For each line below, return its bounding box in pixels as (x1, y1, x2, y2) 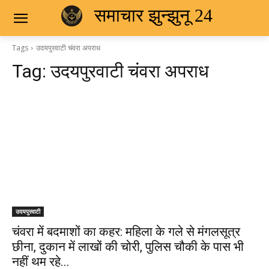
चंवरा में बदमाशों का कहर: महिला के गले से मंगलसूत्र (12, 225, 240, 239)
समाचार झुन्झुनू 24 (94, 5, 213, 25)
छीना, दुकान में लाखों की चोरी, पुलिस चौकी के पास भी (12, 240, 244, 254)
